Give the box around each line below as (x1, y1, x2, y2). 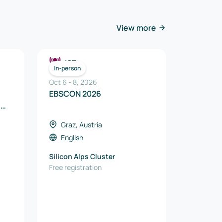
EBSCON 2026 (49, 88, 101, 99)
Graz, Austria (61, 120, 102, 129)
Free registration (49, 163, 102, 172)
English (61, 133, 83, 142)
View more (116, 22, 156, 33)
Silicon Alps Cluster (49, 152, 115, 161)
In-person (54, 64, 81, 72)
